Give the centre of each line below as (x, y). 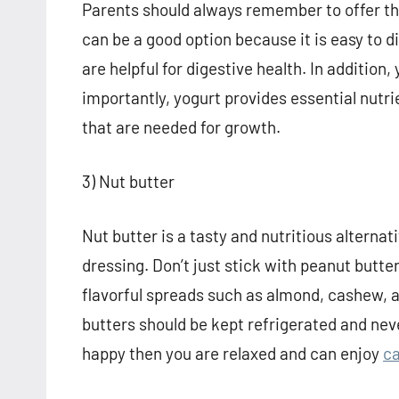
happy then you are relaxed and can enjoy (232, 354)
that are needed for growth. (181, 127)
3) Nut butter (128, 182)
